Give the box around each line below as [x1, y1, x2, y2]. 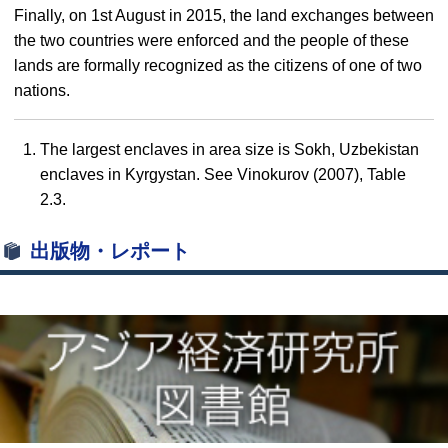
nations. [14, 82, 70, 99]
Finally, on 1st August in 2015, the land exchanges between [14, 7, 434, 24]
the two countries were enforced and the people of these [14, 32, 409, 49]
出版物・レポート [30, 240, 190, 262]
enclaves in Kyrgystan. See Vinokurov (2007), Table [40, 166, 406, 183]
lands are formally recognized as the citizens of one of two [14, 57, 422, 74]
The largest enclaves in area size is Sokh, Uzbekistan [40, 141, 419, 158]
